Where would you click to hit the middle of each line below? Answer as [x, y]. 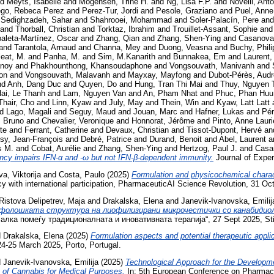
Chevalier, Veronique [78, 121]
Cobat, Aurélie [56, 149]
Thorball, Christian [47, 29]
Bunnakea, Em [199, 57]
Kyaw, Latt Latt [243, 103]
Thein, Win [180, 103]
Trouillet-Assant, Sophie [215, 29]
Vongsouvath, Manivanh [212, 66]
